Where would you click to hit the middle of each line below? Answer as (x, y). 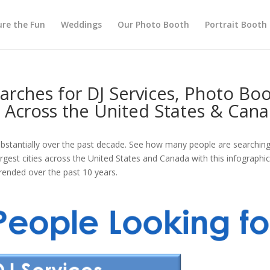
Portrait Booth (236, 24)
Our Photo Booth (153, 24)
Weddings (81, 24)
